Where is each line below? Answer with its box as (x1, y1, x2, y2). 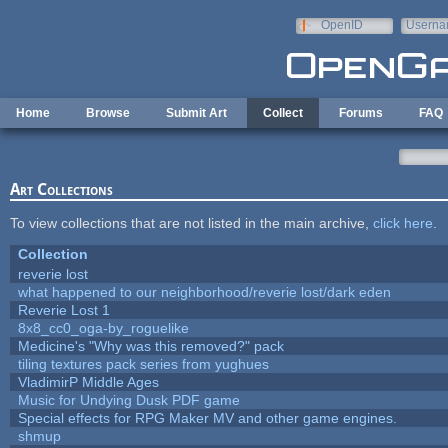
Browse (86, 106, 130, 120)
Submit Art (166, 106, 227, 120)
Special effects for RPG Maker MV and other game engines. (17, 409, 397, 426)
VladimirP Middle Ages (17, 373, 159, 390)
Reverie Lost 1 (17, 301, 110, 318)
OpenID (320, 18, 363, 32)
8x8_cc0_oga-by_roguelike (17, 319, 189, 336)
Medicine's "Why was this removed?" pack (17, 337, 284, 354)
